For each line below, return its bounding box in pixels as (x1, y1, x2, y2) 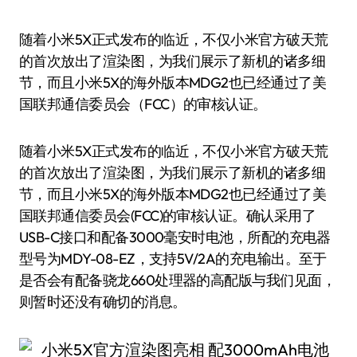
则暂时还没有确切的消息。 (19, 292, 186, 311)
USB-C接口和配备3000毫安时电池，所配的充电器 (19, 228, 331, 246)
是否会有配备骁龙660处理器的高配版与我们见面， (19, 271, 336, 289)
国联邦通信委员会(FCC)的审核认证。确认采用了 (19, 206, 316, 225)
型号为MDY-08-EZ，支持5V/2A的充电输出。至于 (19, 249, 327, 268)
